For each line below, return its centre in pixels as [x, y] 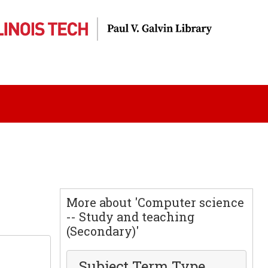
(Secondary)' [102, 231]
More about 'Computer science [155, 202]
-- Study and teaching [130, 217]
